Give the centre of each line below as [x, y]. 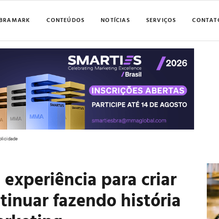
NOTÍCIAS [115, 19]
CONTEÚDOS [66, 19]
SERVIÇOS [161, 19]
